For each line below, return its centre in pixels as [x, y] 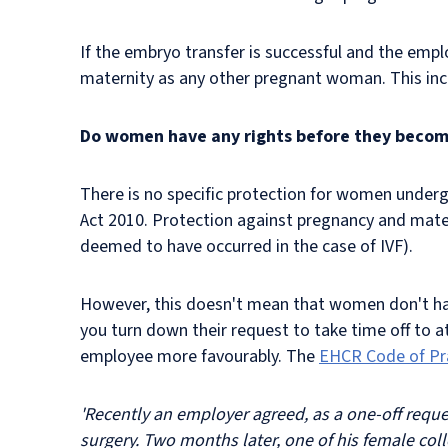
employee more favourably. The [199, 356]
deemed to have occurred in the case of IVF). [250, 246]
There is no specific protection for [206, 194]
